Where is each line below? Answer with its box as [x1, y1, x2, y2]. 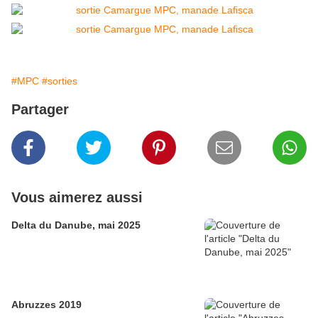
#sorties [42, 75, 77, 87]
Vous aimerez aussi [11, 190, 143, 206]
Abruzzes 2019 [11, 299, 82, 311]
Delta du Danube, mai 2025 [11, 219, 141, 231]
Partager [11, 102, 69, 118]
